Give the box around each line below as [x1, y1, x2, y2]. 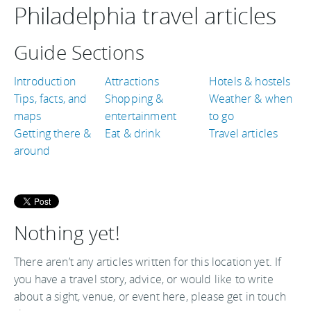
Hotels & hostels [209, 74, 291, 89]
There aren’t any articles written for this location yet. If [14, 254, 282, 269]
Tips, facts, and [14, 91, 87, 106]
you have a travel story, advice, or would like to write [14, 271, 274, 287]
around [14, 143, 50, 158]
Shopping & [105, 91, 164, 106]
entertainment [105, 108, 177, 124]
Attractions [105, 74, 159, 89]
